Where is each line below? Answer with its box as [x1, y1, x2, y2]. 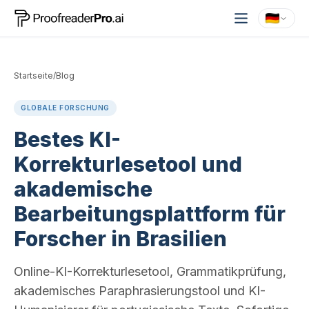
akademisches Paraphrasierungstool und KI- [14, 283, 266, 298]
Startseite [14, 70, 53, 81]
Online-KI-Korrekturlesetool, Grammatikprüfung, [14, 264, 286, 279]
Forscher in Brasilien [14, 226, 227, 251]
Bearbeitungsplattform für [14, 201, 286, 226]
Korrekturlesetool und [14, 152, 242, 177]
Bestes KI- [14, 127, 121, 152]
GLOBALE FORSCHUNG [21, 103, 110, 112]
